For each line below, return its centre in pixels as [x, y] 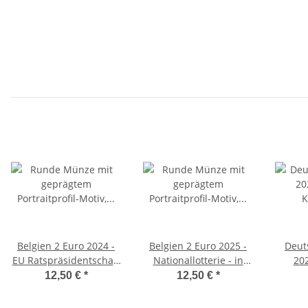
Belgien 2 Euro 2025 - [198, 246]
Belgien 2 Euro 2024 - [66, 246]
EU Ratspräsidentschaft [66, 261]
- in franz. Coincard [66, 275]
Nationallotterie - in [198, 261]
